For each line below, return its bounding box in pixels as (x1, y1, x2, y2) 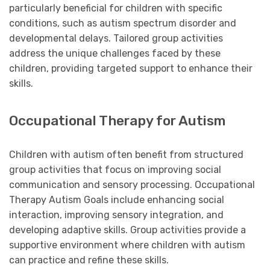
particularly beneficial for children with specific (9, 2, 222, 14)
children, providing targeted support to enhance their (9, 62, 253, 74)
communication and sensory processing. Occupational (9, 178, 255, 190)
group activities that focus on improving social (9, 163, 221, 175)
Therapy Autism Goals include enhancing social (9, 193, 224, 206)
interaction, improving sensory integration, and (9, 209, 224, 221)
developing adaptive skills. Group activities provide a (9, 224, 246, 236)
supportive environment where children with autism (9, 239, 245, 251)
